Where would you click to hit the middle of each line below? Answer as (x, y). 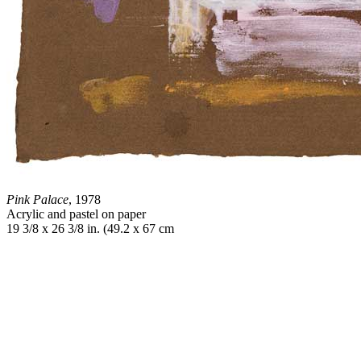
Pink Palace (37, 199)
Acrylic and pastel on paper (76, 214)
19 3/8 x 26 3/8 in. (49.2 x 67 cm (90, 228)
